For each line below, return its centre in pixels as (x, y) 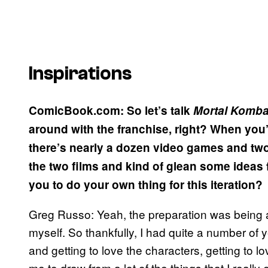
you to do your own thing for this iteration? (146, 184)
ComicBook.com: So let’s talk (111, 110)
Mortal (212, 110)
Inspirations (80, 74)
